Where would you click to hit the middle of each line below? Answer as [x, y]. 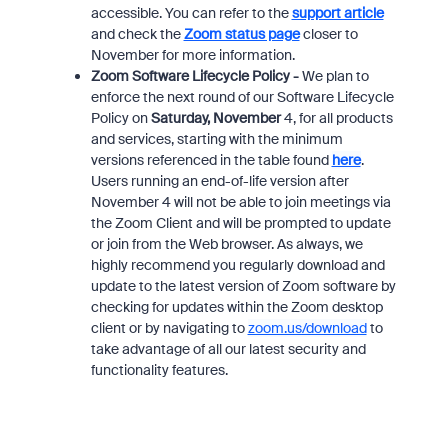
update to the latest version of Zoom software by [243, 286]
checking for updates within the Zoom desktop [236, 307]
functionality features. [159, 370]
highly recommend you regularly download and [237, 265]
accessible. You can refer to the [191, 13]
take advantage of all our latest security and [228, 349]
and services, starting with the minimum [216, 139]
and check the [137, 34]
